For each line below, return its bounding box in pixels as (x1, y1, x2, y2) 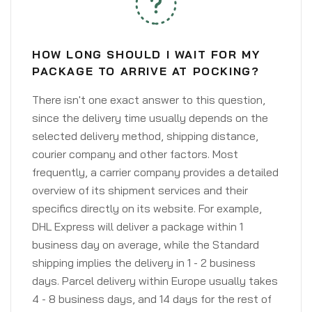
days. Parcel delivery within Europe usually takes (32, 274, 278, 288)
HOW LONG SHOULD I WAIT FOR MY (32, 47, 260, 61)
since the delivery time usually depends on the (32, 111, 268, 125)
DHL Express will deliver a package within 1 (32, 219, 243, 233)
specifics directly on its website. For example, (32, 201, 262, 215)
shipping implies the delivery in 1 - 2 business (32, 256, 256, 270)
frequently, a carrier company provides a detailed (32, 165, 279, 179)
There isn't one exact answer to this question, (32, 93, 265, 107)
